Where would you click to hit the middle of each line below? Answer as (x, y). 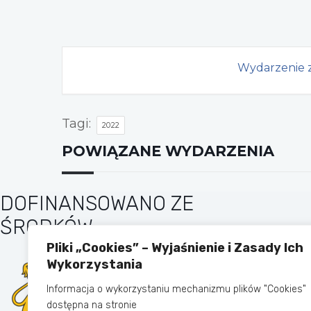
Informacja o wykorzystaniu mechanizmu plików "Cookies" (176, 289)
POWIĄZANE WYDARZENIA (168, 151)
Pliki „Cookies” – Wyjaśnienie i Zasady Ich (175, 248)
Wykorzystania (94, 264)
